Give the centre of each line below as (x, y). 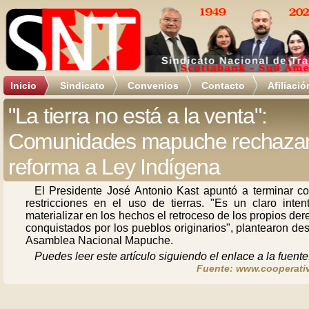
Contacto (223, 86)
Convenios (153, 86)
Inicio (23, 86)
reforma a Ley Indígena (114, 167)
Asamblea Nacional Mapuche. (100, 240)
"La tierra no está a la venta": (138, 116)
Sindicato (82, 86)
